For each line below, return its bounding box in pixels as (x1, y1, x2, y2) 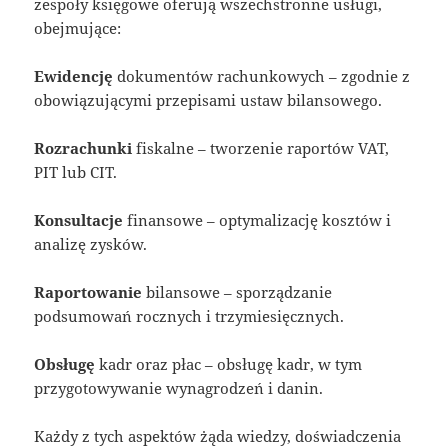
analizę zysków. (34, 233, 148, 254)
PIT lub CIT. (34, 161, 118, 182)
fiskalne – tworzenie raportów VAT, (132, 137, 390, 158)
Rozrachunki (34, 137, 133, 158)
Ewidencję (34, 65, 114, 86)
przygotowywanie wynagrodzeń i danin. (34, 377, 324, 398)
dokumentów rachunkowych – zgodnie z (113, 65, 411, 86)
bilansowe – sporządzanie (142, 281, 333, 302)
